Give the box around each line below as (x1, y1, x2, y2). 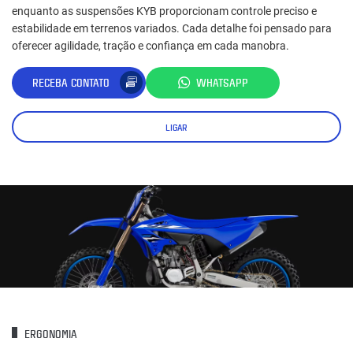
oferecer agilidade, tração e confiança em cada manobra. (12, 39, 289, 52)
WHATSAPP (196, 75, 248, 91)
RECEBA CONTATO (32, 75, 110, 91)
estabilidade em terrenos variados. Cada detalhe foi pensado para (12, 21, 332, 35)
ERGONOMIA (21, 326, 77, 342)
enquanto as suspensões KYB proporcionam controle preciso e (12, 4, 317, 17)
